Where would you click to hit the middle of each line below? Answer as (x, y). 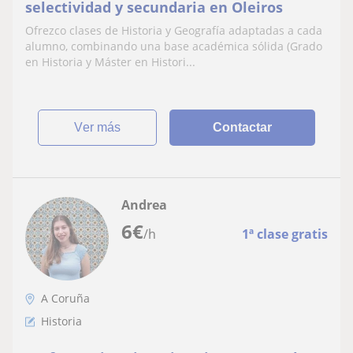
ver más (102, 127)
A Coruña (65, 298)
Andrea (144, 205)
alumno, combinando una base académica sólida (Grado (174, 46)
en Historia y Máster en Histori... (110, 62)
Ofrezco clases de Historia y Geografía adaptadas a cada (174, 30)
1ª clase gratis (285, 234)
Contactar (243, 127)
